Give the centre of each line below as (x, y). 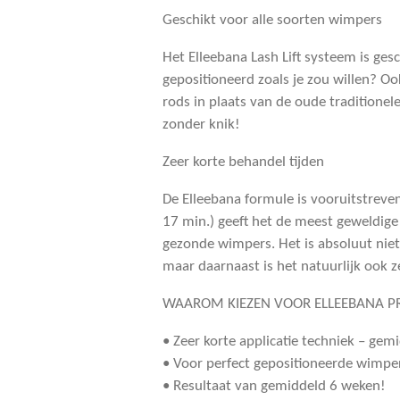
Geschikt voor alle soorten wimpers (272, 20)
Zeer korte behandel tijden (243, 162)
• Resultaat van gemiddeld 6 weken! (274, 386)
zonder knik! (201, 124)
